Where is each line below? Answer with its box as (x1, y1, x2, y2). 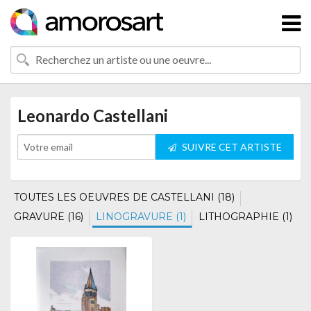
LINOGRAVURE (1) (96, 210, 186, 223)
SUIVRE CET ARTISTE (179, 141, 282, 153)
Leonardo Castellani (17, 106, 168, 126)
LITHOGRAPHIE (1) (199, 210, 292, 223)
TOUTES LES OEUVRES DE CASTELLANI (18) (14, 191, 235, 203)
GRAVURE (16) (14, 210, 83, 223)
